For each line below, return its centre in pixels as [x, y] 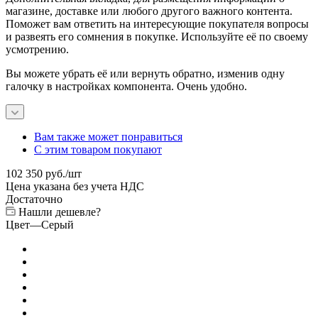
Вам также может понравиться [108, 136]
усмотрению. [37, 49]
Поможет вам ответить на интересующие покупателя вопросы [157, 23]
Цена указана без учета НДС [75, 186]
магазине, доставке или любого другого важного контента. [149, 11]
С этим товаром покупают [98, 149]
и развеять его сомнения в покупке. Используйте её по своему [157, 36]
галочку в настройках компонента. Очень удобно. [126, 86]
